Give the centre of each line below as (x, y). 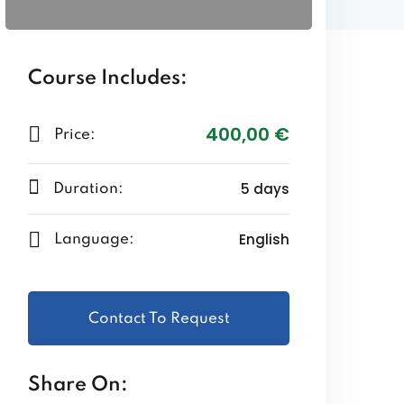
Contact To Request (159, 319)
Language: (94, 239)
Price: (75, 134)
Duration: (88, 189)
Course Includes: (108, 78)
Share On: (78, 385)
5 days (265, 189)
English (264, 239)
